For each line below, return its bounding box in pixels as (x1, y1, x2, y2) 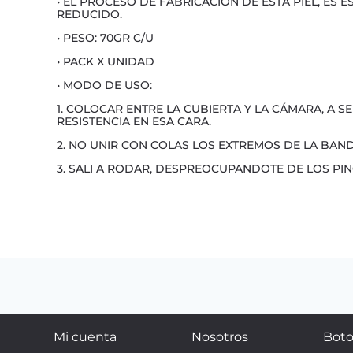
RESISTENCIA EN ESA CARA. (57, 114, 211, 129)
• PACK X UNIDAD (57, 54, 154, 69)
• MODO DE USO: (57, 78, 152, 93)
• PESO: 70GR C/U (57, 31, 154, 46)
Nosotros (191, 329, 248, 345)
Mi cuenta (53, 329, 117, 345)
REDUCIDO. (57, 7, 122, 22)
